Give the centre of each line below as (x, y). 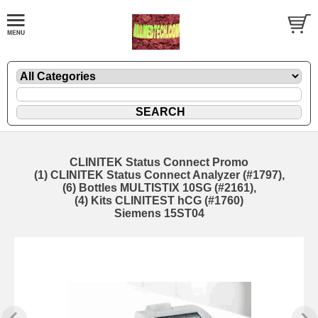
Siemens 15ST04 (159, 213)
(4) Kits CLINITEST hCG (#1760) (159, 200)
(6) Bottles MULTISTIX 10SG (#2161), (159, 187)
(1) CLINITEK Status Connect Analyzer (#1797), (159, 175)
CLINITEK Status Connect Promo (159, 162)
